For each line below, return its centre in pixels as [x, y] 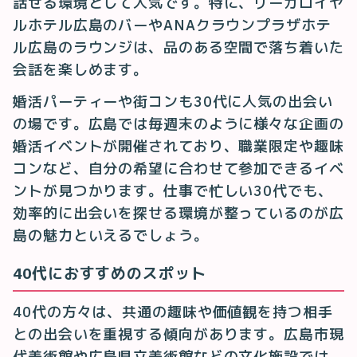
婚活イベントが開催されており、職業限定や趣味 [178, 146]
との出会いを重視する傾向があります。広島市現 [178, 334]
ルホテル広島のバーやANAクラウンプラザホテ [172, 25]
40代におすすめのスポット [110, 273]
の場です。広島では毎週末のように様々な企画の [178, 124]
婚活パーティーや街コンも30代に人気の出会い [173, 101]
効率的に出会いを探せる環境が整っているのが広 [178, 213]
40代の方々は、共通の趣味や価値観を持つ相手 [173, 312]
